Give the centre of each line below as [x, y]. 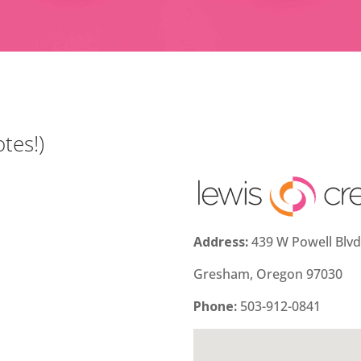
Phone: [217, 306]
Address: [221, 242]
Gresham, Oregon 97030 [268, 274]
